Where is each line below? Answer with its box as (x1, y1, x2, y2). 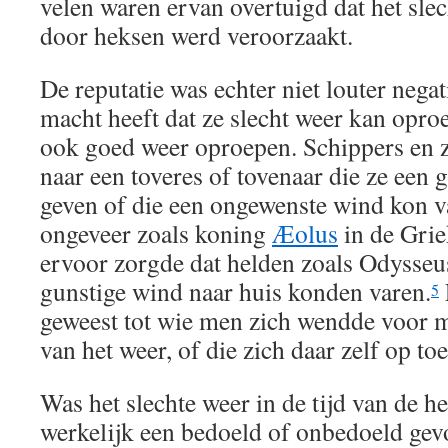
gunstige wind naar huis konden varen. (40, 273, 431, 308)
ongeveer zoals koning (40, 215, 272, 250)
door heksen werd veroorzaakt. (40, 17, 353, 52)
